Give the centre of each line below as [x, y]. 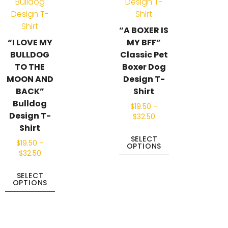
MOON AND [30, 79]
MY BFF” [144, 42]
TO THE [30, 67]
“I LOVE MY [30, 42]
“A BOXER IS [144, 30]
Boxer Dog [144, 67]
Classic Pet [144, 54]
